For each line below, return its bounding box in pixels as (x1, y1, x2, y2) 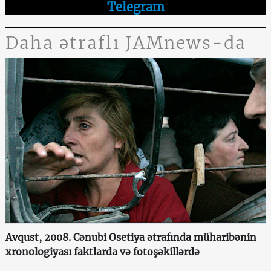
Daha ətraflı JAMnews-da (5, 31, 247, 54)
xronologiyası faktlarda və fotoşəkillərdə (5, 246, 200, 258)
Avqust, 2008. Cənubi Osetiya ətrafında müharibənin (5, 231, 256, 244)
